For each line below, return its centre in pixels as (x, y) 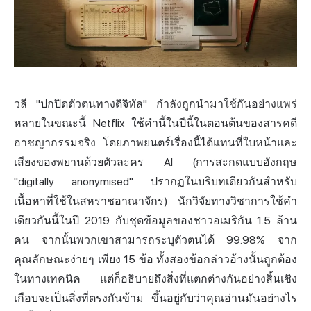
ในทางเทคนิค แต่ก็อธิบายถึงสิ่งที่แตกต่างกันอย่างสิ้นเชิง (155, 278)
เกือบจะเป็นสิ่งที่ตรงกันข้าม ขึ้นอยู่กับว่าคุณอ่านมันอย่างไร (155, 298)
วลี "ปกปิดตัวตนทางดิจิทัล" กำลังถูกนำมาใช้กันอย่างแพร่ (155, 103)
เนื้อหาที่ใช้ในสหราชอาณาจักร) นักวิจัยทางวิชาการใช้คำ (155, 201)
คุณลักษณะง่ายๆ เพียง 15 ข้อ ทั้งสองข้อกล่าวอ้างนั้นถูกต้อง (155, 259)
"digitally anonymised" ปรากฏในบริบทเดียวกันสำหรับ (155, 181)
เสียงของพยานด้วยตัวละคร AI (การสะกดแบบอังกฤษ (155, 162)
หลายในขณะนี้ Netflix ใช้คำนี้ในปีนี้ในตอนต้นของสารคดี (155, 123)
